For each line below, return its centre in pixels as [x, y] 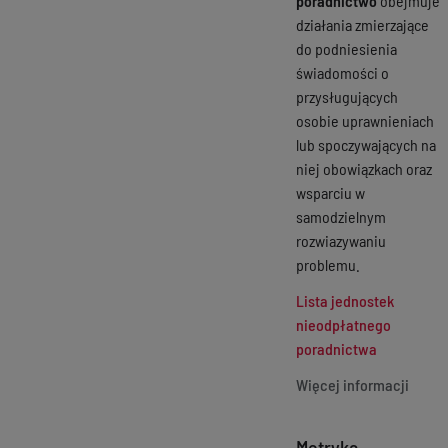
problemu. [328, 264]
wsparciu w [330, 192]
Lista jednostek [345, 300]
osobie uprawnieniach [365, 120]
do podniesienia [346, 48]
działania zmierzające [362, 24]
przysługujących [347, 96]
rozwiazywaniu [341, 240]
